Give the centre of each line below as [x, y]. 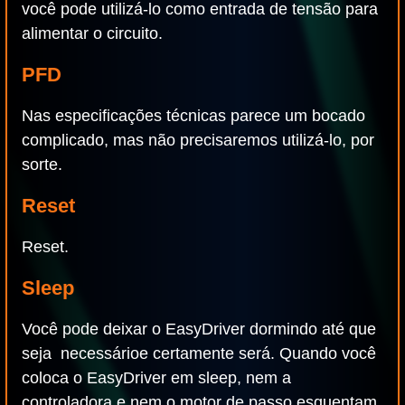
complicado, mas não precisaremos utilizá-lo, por [198, 140]
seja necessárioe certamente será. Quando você [199, 353]
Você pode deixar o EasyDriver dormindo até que [199, 329]
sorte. [42, 165]
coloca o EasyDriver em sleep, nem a [156, 378]
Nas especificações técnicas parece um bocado [193, 116]
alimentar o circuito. [92, 33]
